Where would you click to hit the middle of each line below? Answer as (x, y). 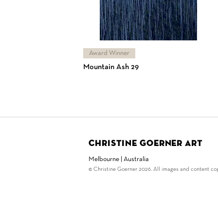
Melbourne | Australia (119, 159)
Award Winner (109, 53)
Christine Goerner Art (146, 143)
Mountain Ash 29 (111, 67)
